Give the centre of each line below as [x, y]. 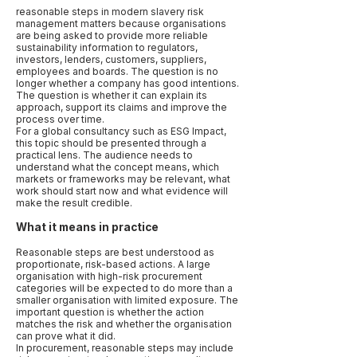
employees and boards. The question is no [117, 71]
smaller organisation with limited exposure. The [127, 300]
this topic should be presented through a [111, 143]
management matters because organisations [121, 24]
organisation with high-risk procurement [109, 276]
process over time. [60, 119]
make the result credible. [74, 203]
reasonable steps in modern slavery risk [110, 12]
